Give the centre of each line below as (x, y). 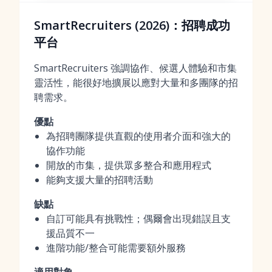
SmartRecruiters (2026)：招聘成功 (132, 25)
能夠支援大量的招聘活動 (100, 180)
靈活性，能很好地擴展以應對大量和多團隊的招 (136, 83)
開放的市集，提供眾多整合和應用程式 (129, 165)
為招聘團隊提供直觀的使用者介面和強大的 (138, 136)
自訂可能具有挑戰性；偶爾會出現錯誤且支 (138, 219)
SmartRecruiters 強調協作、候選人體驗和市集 (135, 68)
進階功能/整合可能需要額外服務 (116, 248)
